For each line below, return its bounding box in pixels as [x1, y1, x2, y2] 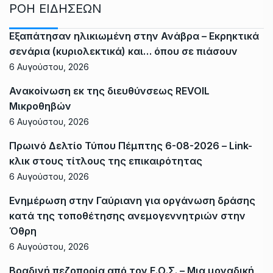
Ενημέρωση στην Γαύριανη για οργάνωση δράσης [9, 194, 255, 207]
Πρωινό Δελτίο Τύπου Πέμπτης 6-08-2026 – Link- [9, 140, 252, 152]
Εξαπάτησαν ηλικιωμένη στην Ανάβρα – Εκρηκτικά [9, 30, 259, 43]
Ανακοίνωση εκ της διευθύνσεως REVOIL [9, 85, 210, 97]
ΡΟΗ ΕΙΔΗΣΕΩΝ [9, 1, 102, 16]
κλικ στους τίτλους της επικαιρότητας [9, 155, 202, 168]
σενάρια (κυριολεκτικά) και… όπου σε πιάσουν [9, 45, 238, 58]
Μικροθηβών [9, 100, 71, 113]
